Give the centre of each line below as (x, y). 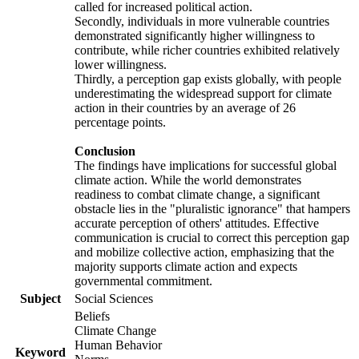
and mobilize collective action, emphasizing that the (204, 252)
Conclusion (105, 151)
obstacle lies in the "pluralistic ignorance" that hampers (212, 209)
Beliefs (92, 317)
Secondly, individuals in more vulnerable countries (202, 22)
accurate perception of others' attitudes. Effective (197, 224)
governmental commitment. (143, 281)
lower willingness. (121, 65)
